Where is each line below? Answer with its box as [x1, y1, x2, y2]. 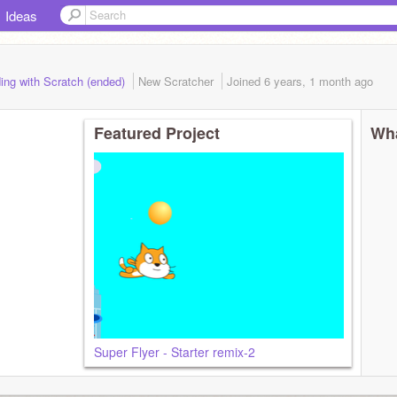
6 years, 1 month [264, 73, 351, 90]
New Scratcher [138, 73, 217, 90]
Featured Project [94, 121, 220, 144]
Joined [227, 73, 264, 90]
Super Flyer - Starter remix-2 [94, 343, 255, 361]
